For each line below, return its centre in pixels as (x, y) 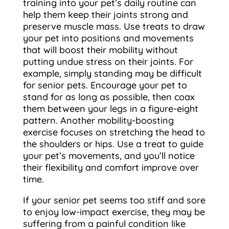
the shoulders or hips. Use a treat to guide (113, 144)
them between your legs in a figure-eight (110, 109)
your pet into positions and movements (108, 38)
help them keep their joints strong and (105, 15)
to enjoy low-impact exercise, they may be (114, 212)
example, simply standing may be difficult (112, 73)
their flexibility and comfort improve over (111, 167)
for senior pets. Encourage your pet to (105, 85)
